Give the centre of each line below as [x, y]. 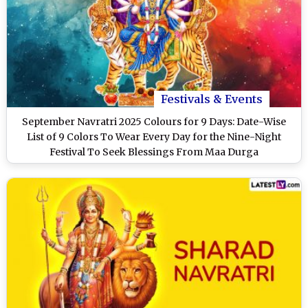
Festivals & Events [212, 99]
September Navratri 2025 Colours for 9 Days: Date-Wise [154, 122]
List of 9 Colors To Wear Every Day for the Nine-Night [154, 137]
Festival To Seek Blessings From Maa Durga [154, 152]
